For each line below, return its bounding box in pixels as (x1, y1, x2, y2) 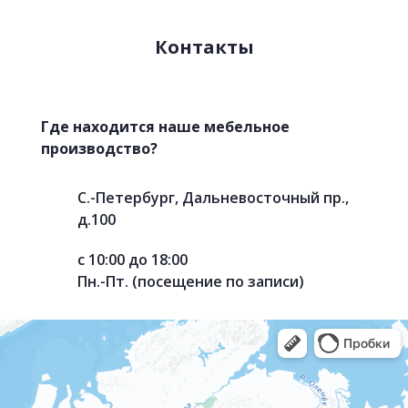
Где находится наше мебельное (41, 117, 290, 138)
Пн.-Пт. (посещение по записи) (77, 271, 304, 292)
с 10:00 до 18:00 (77, 250, 188, 270)
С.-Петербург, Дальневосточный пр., (77, 188, 349, 209)
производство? (41, 138, 158, 159)
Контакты (154, 35, 254, 60)
